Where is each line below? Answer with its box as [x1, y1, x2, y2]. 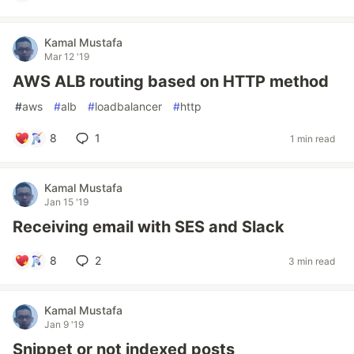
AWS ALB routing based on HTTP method [13, 72, 329, 91]
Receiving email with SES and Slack [13, 217, 284, 236]
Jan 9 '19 [44, 318, 84, 330]
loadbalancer [95, 100, 162, 113]
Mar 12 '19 [44, 51, 89, 62]
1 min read [290, 132, 335, 145]
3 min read [288, 254, 335, 267]
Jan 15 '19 [44, 196, 88, 208]
